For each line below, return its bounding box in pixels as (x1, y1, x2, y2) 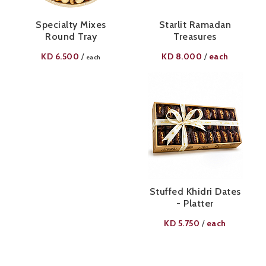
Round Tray (45, 31, 97, 42)
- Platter (176, 198, 214, 209)
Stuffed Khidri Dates (149, 186, 241, 197)
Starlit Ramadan (159, 19, 232, 30)
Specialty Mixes (36, 19, 106, 30)
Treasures (173, 31, 217, 42)
